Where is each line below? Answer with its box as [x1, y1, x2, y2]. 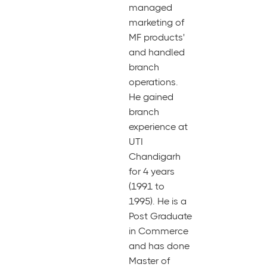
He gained [129, 91, 173, 103]
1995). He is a [129, 195, 187, 207]
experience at [129, 121, 188, 132]
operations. [129, 76, 178, 88]
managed [129, 2, 172, 13]
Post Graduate [129, 210, 192, 222]
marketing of [129, 17, 184, 28]
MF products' [129, 32, 184, 43]
